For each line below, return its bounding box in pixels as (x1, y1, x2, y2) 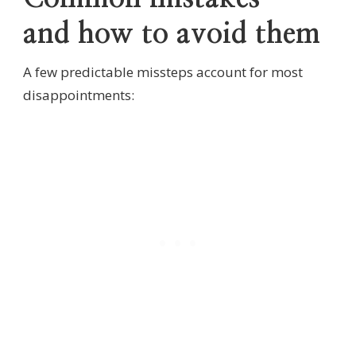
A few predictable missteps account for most (23, 62, 303, 81)
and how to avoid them (23, 19, 320, 48)
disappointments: (23, 85, 134, 104)
